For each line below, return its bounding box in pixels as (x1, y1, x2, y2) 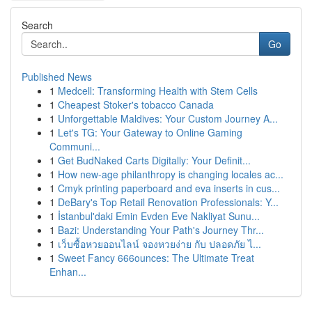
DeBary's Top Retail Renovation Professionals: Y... (58, 195, 279, 209)
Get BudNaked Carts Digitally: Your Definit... (58, 153, 251, 167)
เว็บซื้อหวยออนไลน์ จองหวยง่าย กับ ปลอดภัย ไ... (58, 237, 261, 251)
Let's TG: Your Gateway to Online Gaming (58, 125, 242, 139)
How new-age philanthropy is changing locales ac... (58, 167, 283, 181)
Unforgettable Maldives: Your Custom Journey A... (58, 111, 278, 125)
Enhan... (49, 265, 86, 279)
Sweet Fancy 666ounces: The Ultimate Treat (58, 251, 254, 265)
